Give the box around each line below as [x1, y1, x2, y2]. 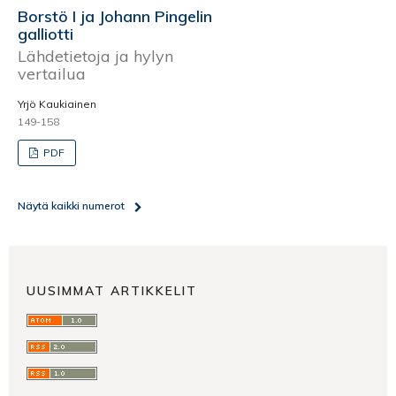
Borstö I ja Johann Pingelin [18, 6, 212, 27]
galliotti [18, 24, 73, 44]
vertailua [18, 63, 86, 84]
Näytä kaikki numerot [18, 198, 125, 212]
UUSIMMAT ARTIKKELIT [27, 283, 197, 300]
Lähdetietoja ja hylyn [18, 45, 173, 66]
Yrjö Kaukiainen [18, 96, 96, 110]
